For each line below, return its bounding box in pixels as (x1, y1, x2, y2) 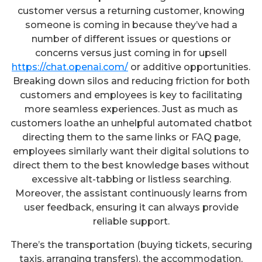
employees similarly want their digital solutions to (13, 145, 249, 157)
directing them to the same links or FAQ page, (22, 131, 240, 143)
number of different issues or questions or (31, 33, 231, 44)
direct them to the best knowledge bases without (13, 159, 249, 171)
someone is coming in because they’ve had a (25, 19, 237, 30)
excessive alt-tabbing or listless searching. (31, 173, 231, 185)
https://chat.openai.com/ (12, 61, 128, 73)
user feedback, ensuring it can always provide (23, 201, 239, 213)
